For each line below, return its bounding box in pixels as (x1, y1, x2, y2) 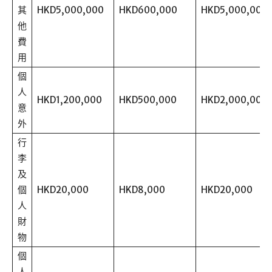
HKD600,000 (119, 4, 177, 16)
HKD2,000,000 (201, 94, 268, 106)
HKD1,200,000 (37, 94, 102, 106)
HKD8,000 (119, 184, 165, 196)
